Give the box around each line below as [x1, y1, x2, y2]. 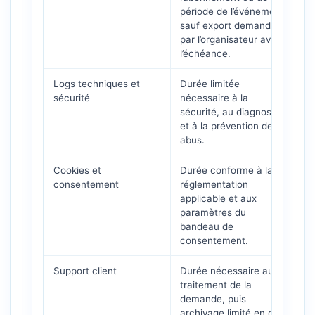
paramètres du [180, 207, 246, 218]
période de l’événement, [180, 6, 287, 17]
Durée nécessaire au [180, 265, 274, 276]
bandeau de [180, 221, 233, 232]
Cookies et [53, 165, 101, 176]
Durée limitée [180, 78, 240, 89]
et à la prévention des [180, 120, 278, 131]
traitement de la [180, 279, 252, 290]
